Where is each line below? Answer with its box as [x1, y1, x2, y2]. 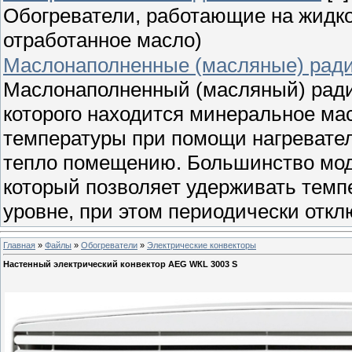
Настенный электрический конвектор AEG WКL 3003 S [3, 259, 237, 269]
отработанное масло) [3, 27, 202, 52]
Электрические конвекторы [147, 240, 256, 250]
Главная [3, 240, 35, 250]
